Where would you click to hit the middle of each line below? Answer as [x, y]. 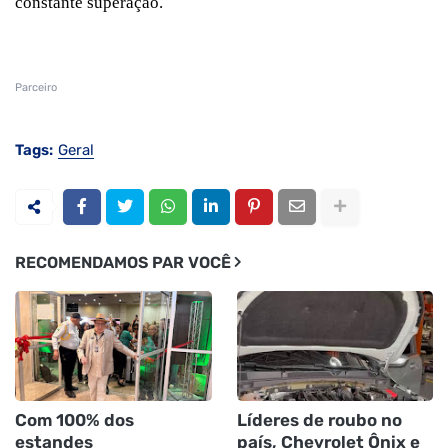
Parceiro [36, 87]
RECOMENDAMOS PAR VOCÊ [123, 262]
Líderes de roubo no [319, 419]
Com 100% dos [74, 419]
